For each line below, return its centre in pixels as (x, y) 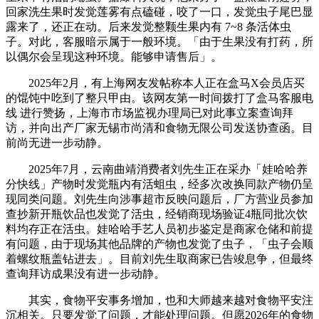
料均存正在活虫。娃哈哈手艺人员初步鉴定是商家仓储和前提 (159, 229)
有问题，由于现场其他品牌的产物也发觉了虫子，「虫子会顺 (159, 244)
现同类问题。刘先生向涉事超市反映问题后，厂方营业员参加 (159, 199)
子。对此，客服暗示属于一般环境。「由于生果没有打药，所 (159, 41)
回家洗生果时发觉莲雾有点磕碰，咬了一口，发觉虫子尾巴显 (159, 11)
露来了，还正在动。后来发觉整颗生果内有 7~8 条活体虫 (148, 26)
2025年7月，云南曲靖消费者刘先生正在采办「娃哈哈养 (157, 169)
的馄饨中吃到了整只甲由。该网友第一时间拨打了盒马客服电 (159, 98)
